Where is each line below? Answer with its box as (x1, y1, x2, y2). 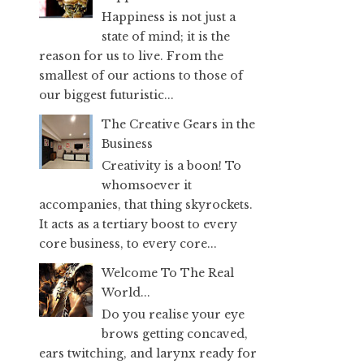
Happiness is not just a (102, 10, 236, 25)
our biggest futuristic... (39, 88, 174, 103)
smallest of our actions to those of (39, 68, 243, 84)
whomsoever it (102, 177, 192, 193)
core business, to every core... (39, 236, 217, 251)
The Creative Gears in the (102, 117, 255, 132)
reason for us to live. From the (39, 49, 223, 64)
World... (102, 284, 150, 300)
